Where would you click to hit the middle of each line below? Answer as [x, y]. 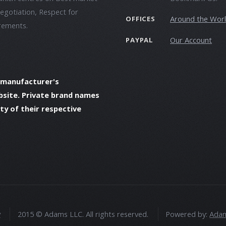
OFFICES [141, 19]
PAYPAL [140, 40]
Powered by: [188, 214]
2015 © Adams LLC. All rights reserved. [83, 214]
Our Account [191, 40]
